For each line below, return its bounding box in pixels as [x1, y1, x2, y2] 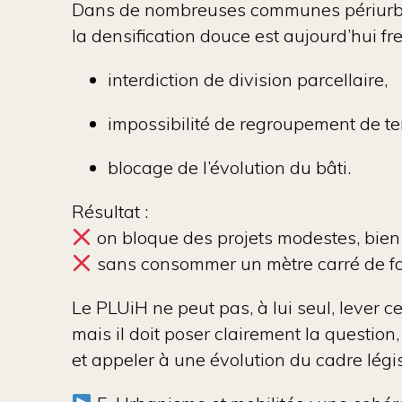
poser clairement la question [164, 322, 396, 345]
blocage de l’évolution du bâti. [108, 156, 351, 179]
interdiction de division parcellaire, [108, 68, 388, 91]
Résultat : [72, 200, 148, 223]
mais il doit [72, 322, 164, 345]
